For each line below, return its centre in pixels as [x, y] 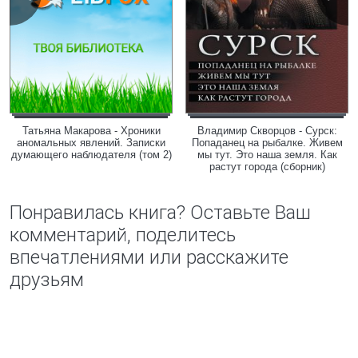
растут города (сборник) [267, 167]
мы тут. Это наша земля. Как [267, 155]
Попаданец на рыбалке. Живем [267, 143]
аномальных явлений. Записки [91, 143]
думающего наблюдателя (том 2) [91, 155]
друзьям [47, 280]
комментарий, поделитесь [123, 235]
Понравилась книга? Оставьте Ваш [160, 213]
